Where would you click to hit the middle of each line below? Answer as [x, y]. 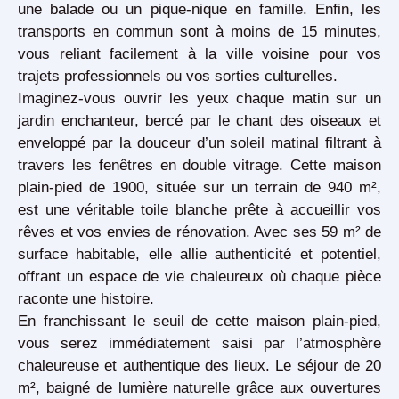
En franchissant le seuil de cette [138, 321]
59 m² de [351, 232]
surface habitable [77, 254]
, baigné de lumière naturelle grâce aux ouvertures [208, 388]
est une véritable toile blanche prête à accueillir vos [199, 210]
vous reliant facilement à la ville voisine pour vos [199, 54]
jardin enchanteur [76, 121]
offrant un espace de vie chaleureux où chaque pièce [199, 277]
